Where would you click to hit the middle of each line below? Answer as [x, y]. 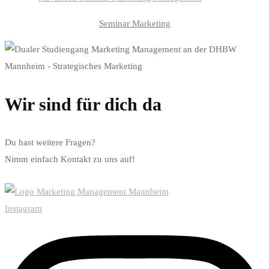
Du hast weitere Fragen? [50, 142]
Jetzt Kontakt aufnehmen [47, 175]
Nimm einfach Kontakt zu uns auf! [71, 159]
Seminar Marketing [134, 23]
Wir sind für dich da [83, 104]
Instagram [23, 208]
